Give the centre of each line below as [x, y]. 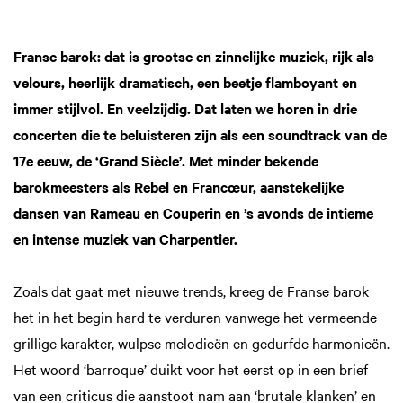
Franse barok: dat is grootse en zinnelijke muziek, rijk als [194, 56]
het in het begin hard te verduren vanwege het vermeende [195, 317]
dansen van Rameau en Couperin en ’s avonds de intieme [193, 212]
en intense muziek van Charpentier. [127, 238]
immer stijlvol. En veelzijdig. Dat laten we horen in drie [185, 108]
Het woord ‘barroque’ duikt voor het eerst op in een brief [191, 369]
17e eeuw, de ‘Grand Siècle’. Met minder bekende [166, 160]
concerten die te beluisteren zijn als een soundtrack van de [200, 134]
